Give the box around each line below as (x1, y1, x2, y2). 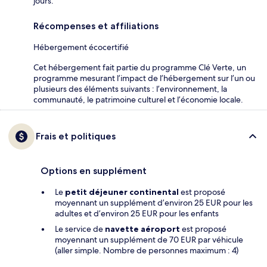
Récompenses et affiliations (33, 20, 159, 32)
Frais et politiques (36, 130, 116, 142)
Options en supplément (41, 164, 147, 176)
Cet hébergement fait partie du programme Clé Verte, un (33, 61, 246, 73)
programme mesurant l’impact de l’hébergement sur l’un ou (33, 72, 255, 83)
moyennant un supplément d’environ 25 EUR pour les (55, 197, 253, 208)
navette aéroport (105, 223, 180, 234)
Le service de (55, 223, 105, 234)
